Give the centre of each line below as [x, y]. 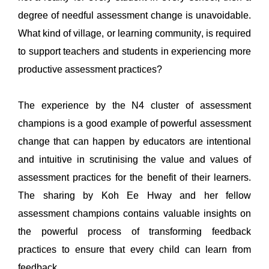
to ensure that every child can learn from [156, 249]
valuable [180, 213]
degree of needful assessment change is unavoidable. [134, 15]
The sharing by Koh [72, 195]
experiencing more [211, 51]
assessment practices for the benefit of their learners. [134, 177]
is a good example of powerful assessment [158, 123]
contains [141, 213]
